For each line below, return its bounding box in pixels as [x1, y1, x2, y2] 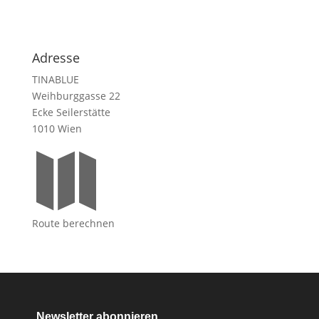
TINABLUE [31, 73, 79, 87]
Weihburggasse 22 [31, 89, 120, 103]
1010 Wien [31, 122, 82, 136]
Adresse [31, 49, 80, 67]
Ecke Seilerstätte [31, 105, 110, 120]
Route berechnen [31, 216, 115, 231]
